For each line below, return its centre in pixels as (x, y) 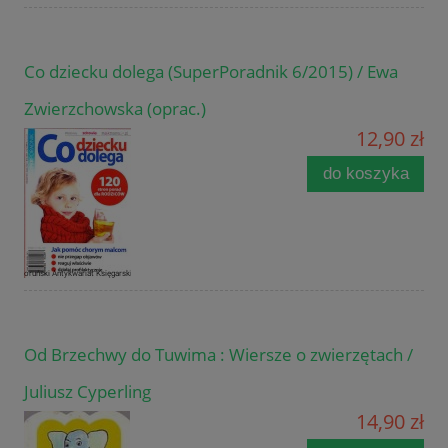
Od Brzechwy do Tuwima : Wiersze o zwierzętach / (218, 355)
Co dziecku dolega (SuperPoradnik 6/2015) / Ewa (211, 72)
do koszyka (365, 174)
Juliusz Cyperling (87, 392)
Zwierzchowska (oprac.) (115, 109)
